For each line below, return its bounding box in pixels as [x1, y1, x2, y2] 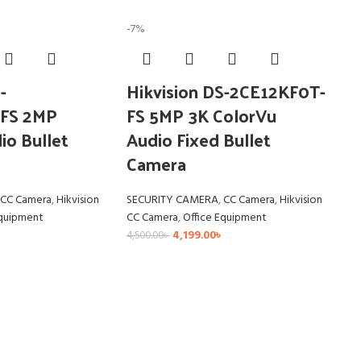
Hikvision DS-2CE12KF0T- [126, 75, 326, 108]
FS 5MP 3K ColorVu [126, 99, 276, 132]
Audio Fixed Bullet [126, 123, 271, 156]
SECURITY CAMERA [126, 191, 218, 210]
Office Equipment [182, 209, 267, 228]
